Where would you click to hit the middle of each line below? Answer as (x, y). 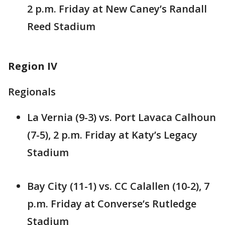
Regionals (32, 92)
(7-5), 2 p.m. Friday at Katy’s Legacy (112, 135)
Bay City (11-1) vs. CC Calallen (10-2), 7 (118, 186)
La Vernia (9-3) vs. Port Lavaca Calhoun (122, 118)
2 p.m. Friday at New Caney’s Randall (117, 9)
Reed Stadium (61, 27)
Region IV (33, 66)
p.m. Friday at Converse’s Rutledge (112, 204)
